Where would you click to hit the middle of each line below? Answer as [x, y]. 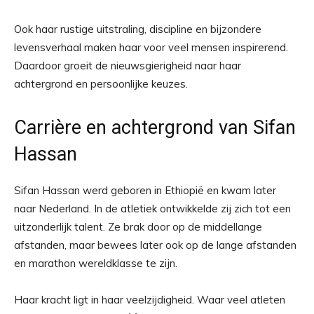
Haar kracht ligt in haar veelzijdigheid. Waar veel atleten [150, 300]
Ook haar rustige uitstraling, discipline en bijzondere [138, 29]
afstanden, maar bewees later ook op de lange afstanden [155, 245]
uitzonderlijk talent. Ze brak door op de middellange [138, 227]
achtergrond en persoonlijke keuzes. [101, 84]
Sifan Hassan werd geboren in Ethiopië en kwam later [145, 190]
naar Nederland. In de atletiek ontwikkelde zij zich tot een [152, 209]
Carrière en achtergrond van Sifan [155, 128]
